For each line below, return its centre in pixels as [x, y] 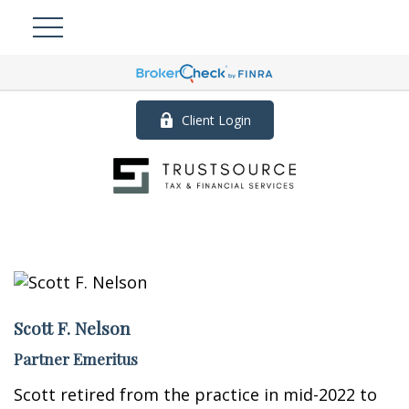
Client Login [216, 120]
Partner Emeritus [76, 358]
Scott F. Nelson [72, 327]
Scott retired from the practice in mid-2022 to [195, 394]
